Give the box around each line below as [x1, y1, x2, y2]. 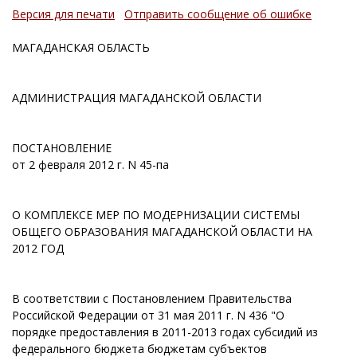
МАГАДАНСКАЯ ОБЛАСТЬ [12, 40, 150, 55]
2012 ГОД [12, 241, 64, 256]
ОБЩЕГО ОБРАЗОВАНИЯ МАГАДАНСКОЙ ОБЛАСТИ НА [12, 224, 312, 239]
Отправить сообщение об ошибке [124, 6, 312, 22]
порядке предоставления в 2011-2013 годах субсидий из [12, 324, 318, 339]
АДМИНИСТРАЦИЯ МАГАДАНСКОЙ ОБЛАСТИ [12, 90, 261, 105]
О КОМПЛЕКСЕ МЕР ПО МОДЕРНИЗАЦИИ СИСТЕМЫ [12, 207, 300, 222]
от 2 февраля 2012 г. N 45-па [12, 157, 169, 172]
